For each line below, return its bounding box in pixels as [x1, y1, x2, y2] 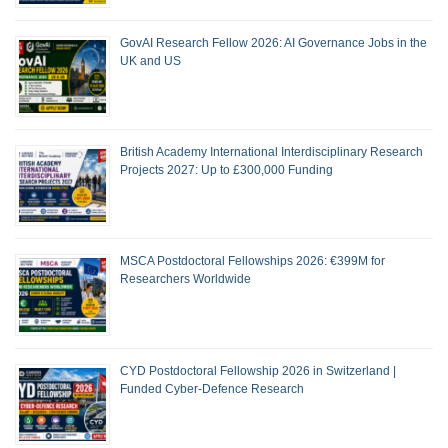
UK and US [120, 53, 181, 68]
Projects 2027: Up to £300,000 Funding [120, 163, 333, 178]
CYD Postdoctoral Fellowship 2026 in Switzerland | [120, 363, 396, 378]
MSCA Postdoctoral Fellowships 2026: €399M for [120, 254, 385, 269]
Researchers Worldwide [120, 272, 251, 287]
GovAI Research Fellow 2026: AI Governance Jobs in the [120, 35, 427, 50]
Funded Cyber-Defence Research [120, 381, 304, 396]
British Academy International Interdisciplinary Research [120, 145, 423, 160]
